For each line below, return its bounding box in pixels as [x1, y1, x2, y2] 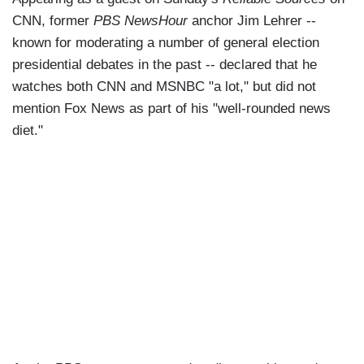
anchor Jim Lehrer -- [188, 13, 316, 29]
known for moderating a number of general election [12, 35, 319, 51]
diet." [12, 123, 43, 139]
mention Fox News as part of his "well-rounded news [12, 101, 331, 117]
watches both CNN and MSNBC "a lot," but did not [12, 79, 316, 95]
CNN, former [12, 13, 93, 29]
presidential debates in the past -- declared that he [12, 57, 317, 73]
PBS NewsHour [93, 13, 188, 29]
